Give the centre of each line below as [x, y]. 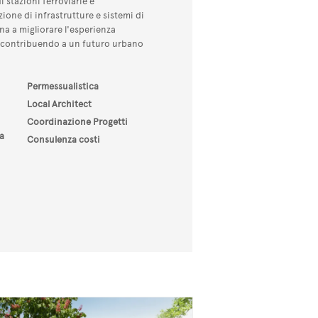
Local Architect [60, 104]
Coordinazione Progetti [78, 121]
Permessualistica [63, 86]
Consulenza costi [64, 139]
